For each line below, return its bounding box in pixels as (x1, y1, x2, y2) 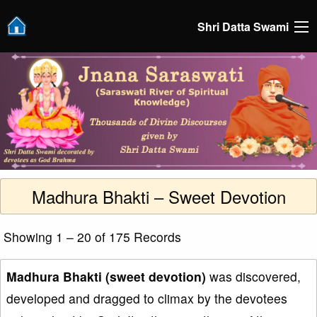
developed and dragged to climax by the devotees (6, 289, 287, 308)
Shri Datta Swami (197, 18, 289, 35)
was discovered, (206, 267, 301, 286)
